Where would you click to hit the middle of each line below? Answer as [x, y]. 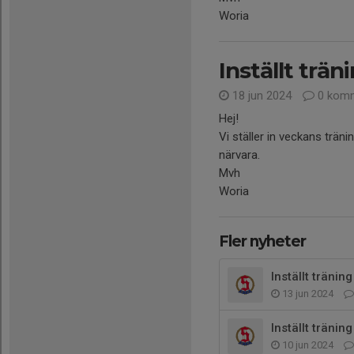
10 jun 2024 [308, 345]
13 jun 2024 [308, 293]
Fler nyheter [262, 241]
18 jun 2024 [262, 95]
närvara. [239, 154]
